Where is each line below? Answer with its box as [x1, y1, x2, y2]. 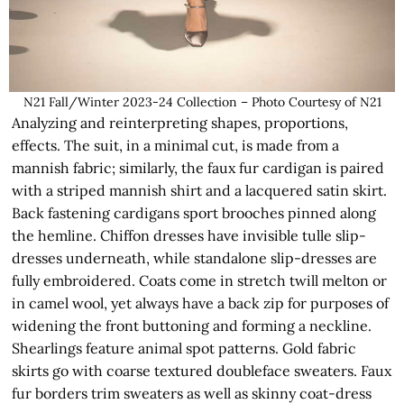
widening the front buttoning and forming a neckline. [12, 317, 372, 335]
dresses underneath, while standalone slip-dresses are [12, 249, 378, 268]
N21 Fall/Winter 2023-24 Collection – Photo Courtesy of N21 [23, 94, 381, 111]
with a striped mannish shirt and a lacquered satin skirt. [12, 181, 388, 200]
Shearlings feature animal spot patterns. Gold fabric [12, 339, 357, 358]
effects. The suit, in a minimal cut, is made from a [12, 136, 340, 155]
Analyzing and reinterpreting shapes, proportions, [12, 114, 349, 133]
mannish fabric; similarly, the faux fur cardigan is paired [12, 159, 385, 178]
